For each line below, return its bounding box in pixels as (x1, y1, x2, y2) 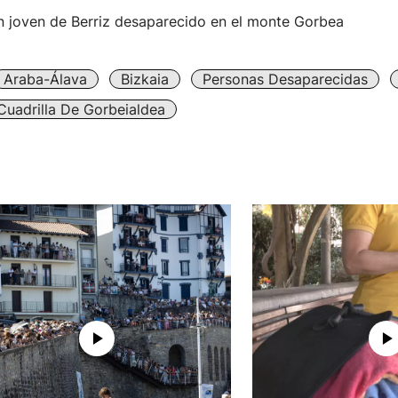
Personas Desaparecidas (202, 70, 368, 88)
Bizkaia (120, 70, 169, 88)
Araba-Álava (3, 70, 87, 88)
